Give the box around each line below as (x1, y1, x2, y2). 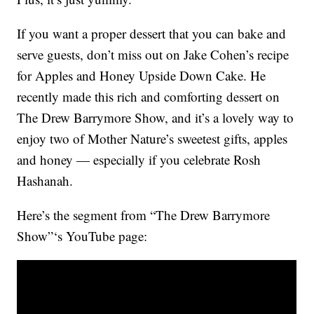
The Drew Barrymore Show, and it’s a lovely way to (17, 109, 294, 127)
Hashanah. (17, 172, 74, 190)
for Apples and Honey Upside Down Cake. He (17, 67, 266, 85)
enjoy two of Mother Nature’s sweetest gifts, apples (17, 130, 288, 148)
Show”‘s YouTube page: (17, 227, 148, 245)
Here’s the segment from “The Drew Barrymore (17, 206, 271, 224)
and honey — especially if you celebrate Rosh (17, 151, 261, 169)
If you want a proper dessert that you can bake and (17, 25, 287, 43)
